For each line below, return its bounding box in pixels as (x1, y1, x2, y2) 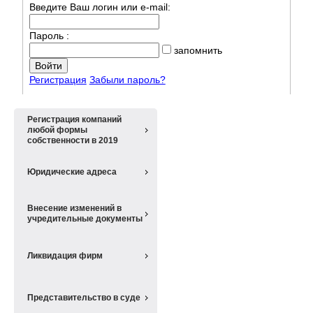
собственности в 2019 (27, 135, 118, 145)
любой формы (27, 124, 87, 135)
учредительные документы (27, 214, 143, 224)
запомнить (170, 45, 222, 57)
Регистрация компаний (27, 114, 122, 124)
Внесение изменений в (27, 203, 122, 214)
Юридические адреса (27, 166, 117, 177)
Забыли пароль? (89, 74, 166, 86)
